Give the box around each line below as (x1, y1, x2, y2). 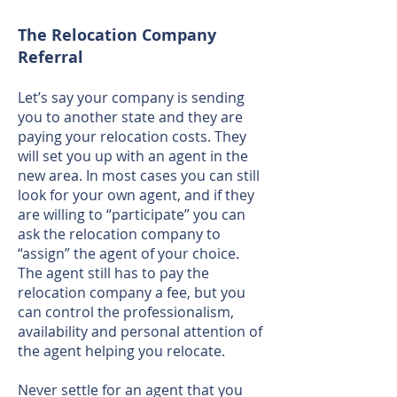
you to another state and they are (18, 107, 243, 127)
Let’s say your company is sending (18, 88, 245, 107)
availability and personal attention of (18, 322, 262, 341)
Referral (18, 46, 83, 68)
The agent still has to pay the (18, 263, 209, 283)
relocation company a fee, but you (18, 283, 245, 302)
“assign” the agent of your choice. (18, 244, 239, 263)
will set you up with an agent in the (18, 146, 248, 166)
